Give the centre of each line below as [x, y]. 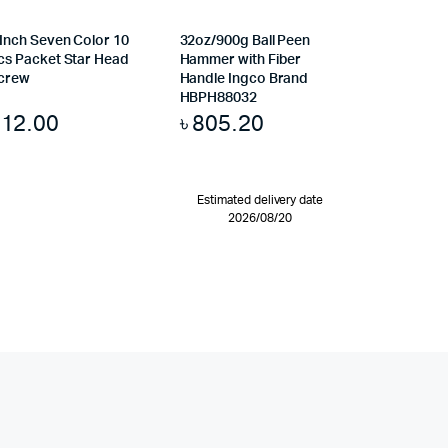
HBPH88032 [218, 98]
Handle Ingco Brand [244, 79]
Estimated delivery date [260, 200]
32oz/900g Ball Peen [245, 41]
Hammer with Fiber [240, 60]
